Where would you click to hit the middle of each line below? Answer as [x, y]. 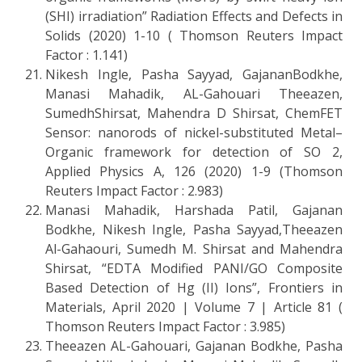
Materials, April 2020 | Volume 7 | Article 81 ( [194, 307]
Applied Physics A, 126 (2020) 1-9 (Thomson [194, 171]
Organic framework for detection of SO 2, [194, 152]
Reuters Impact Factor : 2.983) [134, 190]
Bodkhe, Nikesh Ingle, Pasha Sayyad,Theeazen [194, 229]
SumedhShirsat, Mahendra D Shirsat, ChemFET [194, 113]
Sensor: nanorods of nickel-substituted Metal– [194, 132]
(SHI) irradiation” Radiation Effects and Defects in [194, 16]
